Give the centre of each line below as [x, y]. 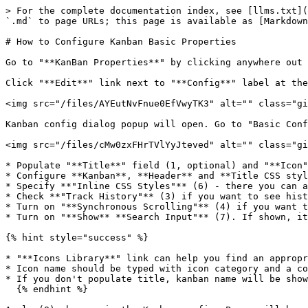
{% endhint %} [11, 289]
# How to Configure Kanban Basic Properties [121, 42]
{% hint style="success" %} [77, 238]
